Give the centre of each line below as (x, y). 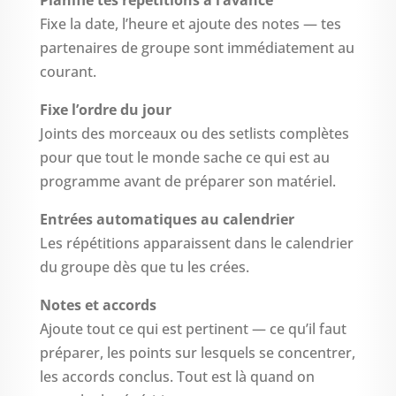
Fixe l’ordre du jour (105, 109)
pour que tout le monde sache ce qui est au (184, 157)
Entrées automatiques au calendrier (167, 219)
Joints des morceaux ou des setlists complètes (194, 133)
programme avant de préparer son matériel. (187, 181)
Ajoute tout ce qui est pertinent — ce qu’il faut (193, 328)
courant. (68, 71)
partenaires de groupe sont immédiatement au (197, 47)
